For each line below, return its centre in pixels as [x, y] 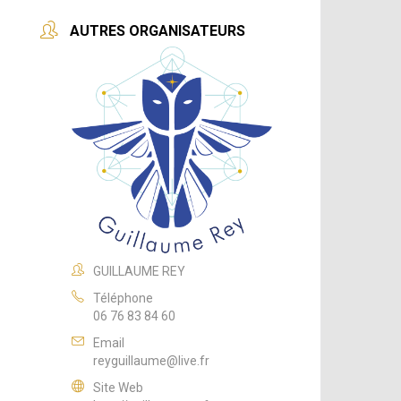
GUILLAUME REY [140, 271]
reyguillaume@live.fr [152, 360]
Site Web [119, 387]
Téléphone [124, 298]
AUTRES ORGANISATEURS [158, 30]
